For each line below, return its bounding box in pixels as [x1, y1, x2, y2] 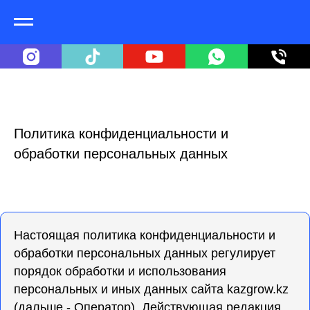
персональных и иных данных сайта [14, 282, 227, 296]
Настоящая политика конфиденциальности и [14, 228, 275, 242]
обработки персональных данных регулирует [14, 246, 275, 260]
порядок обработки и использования [14, 264, 226, 278]
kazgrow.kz [227, 282, 289, 296]
